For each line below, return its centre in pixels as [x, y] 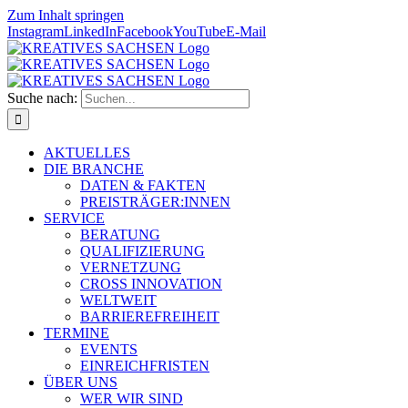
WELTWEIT [118, 300]
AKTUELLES [87, 153]
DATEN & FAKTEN [143, 185]
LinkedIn [90, 31]
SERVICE [74, 218]
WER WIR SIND [132, 398]
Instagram [36, 31]
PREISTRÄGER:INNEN [155, 202]
